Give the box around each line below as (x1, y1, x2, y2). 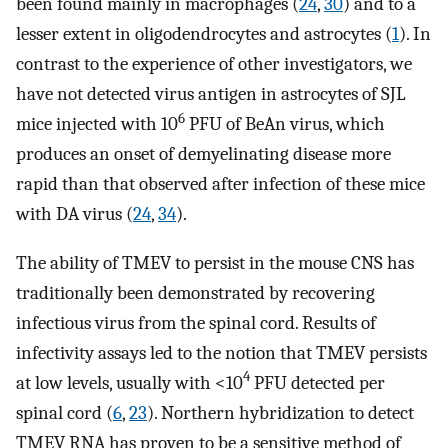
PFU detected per (250, 371, 385, 394)
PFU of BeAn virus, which (185, 113, 385, 136)
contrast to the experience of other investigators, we (16, 53, 412, 76)
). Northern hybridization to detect (147, 401, 414, 424)
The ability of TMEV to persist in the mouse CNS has (16, 251, 414, 274)
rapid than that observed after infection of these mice (16, 173, 425, 196)
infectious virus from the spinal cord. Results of (16, 311, 376, 334)
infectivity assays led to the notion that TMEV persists (16, 341, 427, 364)
